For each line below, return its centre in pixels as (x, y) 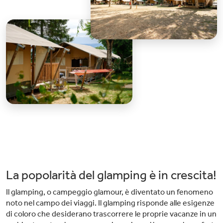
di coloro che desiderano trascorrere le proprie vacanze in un (111, 214)
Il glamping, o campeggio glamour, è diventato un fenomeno (110, 192)
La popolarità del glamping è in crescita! (111, 175)
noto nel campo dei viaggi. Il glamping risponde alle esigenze (110, 203)
